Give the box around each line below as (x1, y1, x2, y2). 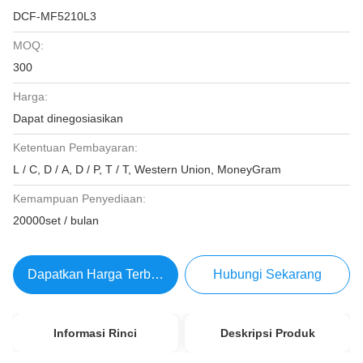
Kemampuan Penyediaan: (13, 192, 146, 205)
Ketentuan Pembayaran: (13, 141, 138, 154)
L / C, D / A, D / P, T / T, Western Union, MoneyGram (13, 163, 281, 176)
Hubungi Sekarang (213, 267, 322, 281)
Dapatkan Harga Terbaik (27, 267, 168, 281)
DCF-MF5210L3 (13, 10, 96, 23)
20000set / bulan (13, 214, 99, 227)
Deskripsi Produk (220, 327, 315, 340)
